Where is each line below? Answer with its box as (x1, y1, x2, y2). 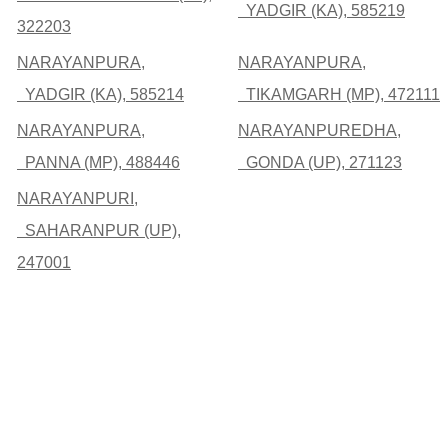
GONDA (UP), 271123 (238, 154, 402, 172)
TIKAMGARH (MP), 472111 (238, 86, 440, 104)
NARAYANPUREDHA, (238, 122, 401, 140)
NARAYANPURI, (17, 190, 138, 208)
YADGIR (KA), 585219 (238, 2, 405, 20)
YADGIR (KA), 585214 (17, 86, 184, 104)
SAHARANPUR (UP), (17, 222, 181, 240)
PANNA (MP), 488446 (17, 154, 180, 172)
